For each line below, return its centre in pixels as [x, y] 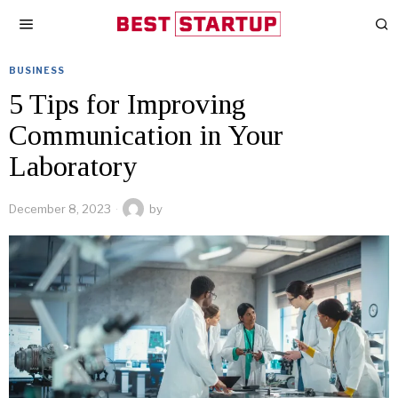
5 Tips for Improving [127, 104]
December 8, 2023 [60, 209]
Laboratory [73, 166]
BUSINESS [37, 70]
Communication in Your [146, 135]
